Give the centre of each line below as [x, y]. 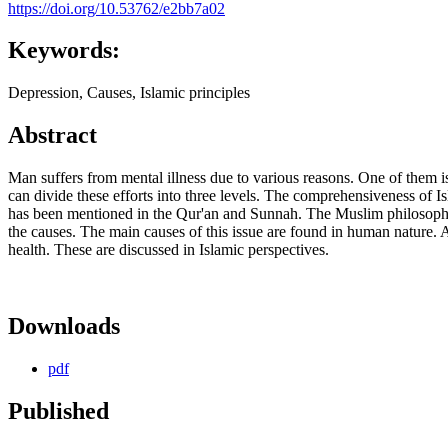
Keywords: [64, 50]
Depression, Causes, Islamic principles [129, 93]
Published [58, 410]
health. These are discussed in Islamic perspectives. [168, 250]
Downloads [64, 326]
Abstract [52, 135]
